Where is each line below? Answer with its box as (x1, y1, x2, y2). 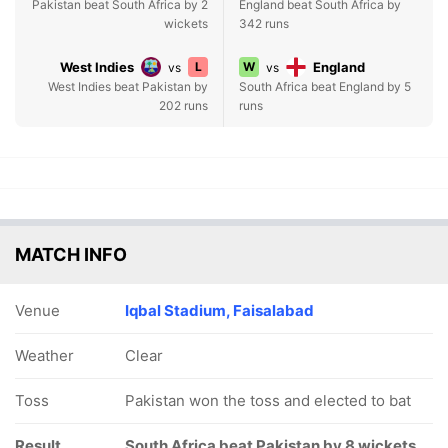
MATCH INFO (15, 244, 127, 265)
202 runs (159, 98, 208, 113)
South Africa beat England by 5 (239, 79, 411, 94)
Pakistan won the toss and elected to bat (125, 391, 411, 410)
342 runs (239, 16, 289, 31)
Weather (15, 346, 74, 365)
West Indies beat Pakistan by (48, 79, 208, 94)
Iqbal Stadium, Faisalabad (125, 301, 314, 320)
